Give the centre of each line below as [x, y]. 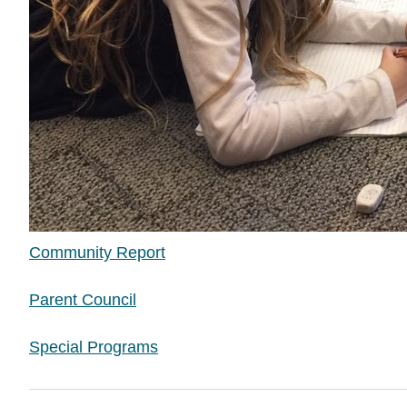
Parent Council [83, 300]
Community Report [97, 253]
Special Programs [94, 347]
